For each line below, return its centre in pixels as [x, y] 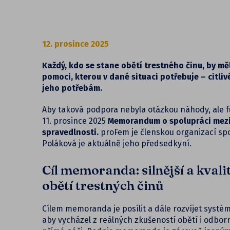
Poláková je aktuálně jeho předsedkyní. [117, 144]
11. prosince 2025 [75, 121]
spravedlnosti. [71, 132]
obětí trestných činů [103, 186]
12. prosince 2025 [75, 44]
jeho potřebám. [72, 88]
